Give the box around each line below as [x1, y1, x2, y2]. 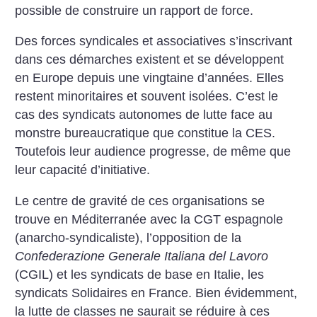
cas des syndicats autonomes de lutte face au [15, 108, 273, 122]
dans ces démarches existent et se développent [15, 52, 284, 67]
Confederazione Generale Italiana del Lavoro [15, 248, 269, 263]
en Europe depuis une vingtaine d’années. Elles [15, 71, 284, 86]
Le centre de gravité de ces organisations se [15, 193, 265, 208]
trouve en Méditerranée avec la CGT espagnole [15, 212, 284, 226]
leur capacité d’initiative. [15, 163, 151, 178]
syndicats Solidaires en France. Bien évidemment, [15, 285, 298, 300]
